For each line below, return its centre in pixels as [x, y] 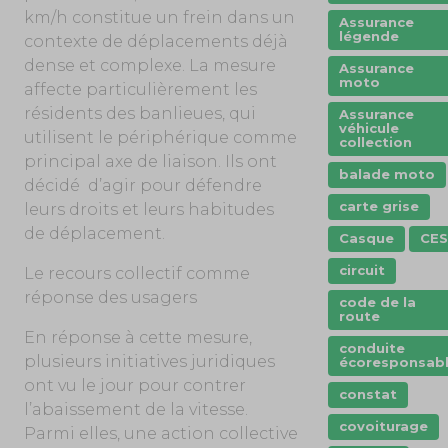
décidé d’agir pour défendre [142, 185]
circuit [361, 270]
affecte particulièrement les [140, 89]
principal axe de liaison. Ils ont [150, 161]
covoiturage [383, 426]
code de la [377, 302]
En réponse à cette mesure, [137, 337]
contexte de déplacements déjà [155, 41]
